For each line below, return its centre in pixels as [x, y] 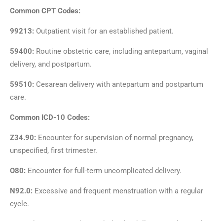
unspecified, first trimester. [54, 150]
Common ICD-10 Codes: [50, 117]
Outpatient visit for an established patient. [104, 31]
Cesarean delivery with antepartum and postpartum [119, 84]
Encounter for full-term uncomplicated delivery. [105, 170]
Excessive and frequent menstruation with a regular [119, 191]
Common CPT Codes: [45, 11]
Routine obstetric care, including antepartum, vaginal [121, 51]
